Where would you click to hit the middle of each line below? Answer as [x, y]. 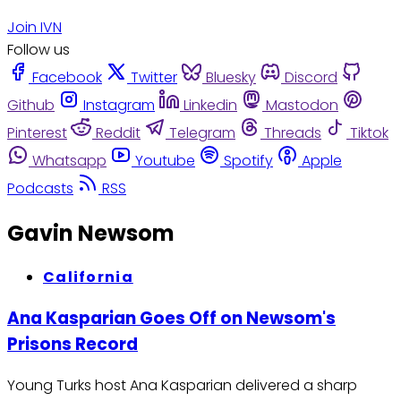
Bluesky [231, 77]
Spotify [248, 160]
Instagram [119, 105]
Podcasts [40, 188]
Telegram [202, 132]
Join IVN [34, 27]
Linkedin [210, 105]
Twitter [154, 77]
